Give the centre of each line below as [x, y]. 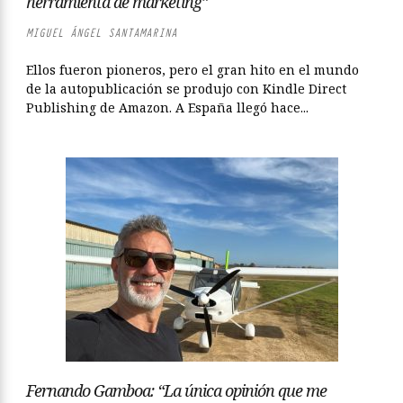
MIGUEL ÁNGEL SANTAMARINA [102, 33]
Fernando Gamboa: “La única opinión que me [176, 390]
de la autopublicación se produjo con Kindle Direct [186, 89]
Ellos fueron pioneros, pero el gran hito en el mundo [193, 70]
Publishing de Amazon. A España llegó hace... [167, 107]
